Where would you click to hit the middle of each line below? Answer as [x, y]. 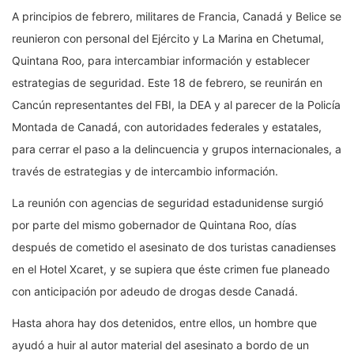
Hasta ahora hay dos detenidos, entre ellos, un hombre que [164, 323]
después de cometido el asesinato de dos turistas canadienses [174, 247]
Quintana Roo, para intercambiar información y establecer [161, 61]
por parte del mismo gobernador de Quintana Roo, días [154, 225]
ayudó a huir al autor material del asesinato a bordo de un [160, 345]
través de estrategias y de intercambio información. [145, 171]
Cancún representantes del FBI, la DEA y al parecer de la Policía [176, 105]
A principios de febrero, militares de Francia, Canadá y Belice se [177, 17]
